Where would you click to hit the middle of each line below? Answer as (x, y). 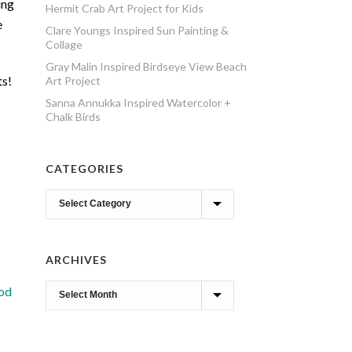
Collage (64, 44)
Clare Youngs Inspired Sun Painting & (137, 30)
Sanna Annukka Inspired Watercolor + (139, 103)
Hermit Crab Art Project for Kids (125, 8)
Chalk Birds (73, 117)
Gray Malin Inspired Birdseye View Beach (147, 66)
